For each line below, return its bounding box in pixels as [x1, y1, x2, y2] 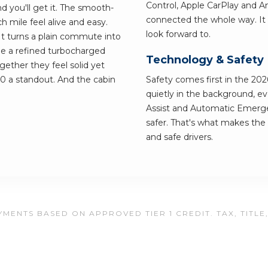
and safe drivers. [146, 132, 213, 143]
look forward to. [146, 29, 211, 40]
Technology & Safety [146, 53, 264, 67]
